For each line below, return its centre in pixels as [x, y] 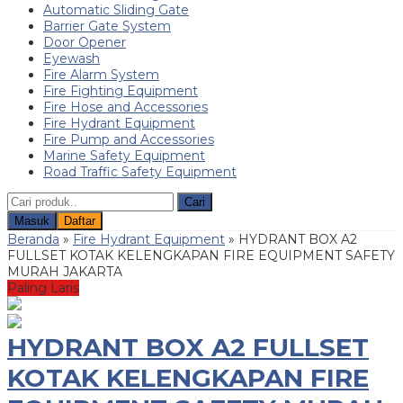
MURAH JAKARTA [65, 271]
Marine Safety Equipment [124, 155]
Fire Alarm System [101, 74]
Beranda [33, 239]
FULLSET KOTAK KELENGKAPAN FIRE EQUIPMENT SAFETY [201, 255]
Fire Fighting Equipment [121, 90]
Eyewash [72, 58]
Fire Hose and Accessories [125, 107]
